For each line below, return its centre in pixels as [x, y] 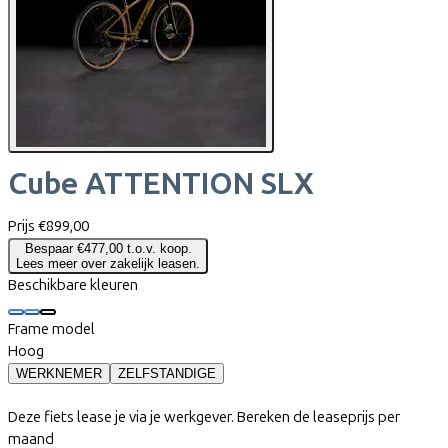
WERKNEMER [59, 374]
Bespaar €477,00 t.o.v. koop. [108, 249]
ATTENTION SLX [199, 184]
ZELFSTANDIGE [167, 374]
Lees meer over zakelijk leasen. [108, 264]
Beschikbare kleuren [73, 285]
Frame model [51, 329]
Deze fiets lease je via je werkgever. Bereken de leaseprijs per [204, 417]
